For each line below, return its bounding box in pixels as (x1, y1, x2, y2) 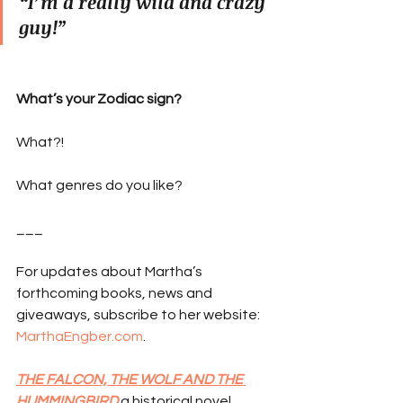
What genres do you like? (16, 177, 183, 193)
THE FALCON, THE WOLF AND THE (16, 372, 246, 387)
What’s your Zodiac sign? (16, 91, 182, 106)
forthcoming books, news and (16, 285, 215, 300)
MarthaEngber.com (16, 328, 143, 344)
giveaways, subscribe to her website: (16, 307, 263, 322)
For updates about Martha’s (16, 264, 205, 279)
